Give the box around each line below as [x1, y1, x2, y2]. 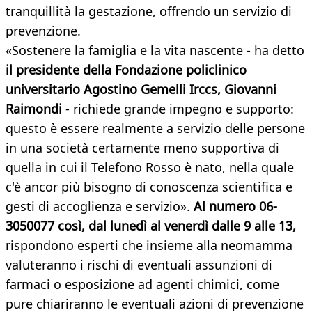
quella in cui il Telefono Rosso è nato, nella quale [6, 159, 294, 176]
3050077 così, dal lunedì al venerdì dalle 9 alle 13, [6, 217, 296, 235]
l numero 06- [202, 198, 277, 215]
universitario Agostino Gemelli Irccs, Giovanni [6, 81, 276, 98]
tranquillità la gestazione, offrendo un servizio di [6, 3, 292, 20]
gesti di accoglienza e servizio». [6, 198, 194, 215]
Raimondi [6, 100, 62, 118]
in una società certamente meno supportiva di [6, 139, 279, 157]
